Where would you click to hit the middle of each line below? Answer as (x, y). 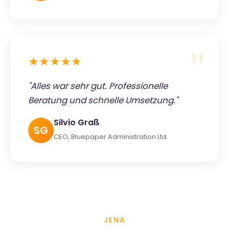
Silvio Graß (77, 122)
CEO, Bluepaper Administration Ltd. (111, 136)
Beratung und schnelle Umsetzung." (103, 100)
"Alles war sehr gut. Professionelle (98, 86)
